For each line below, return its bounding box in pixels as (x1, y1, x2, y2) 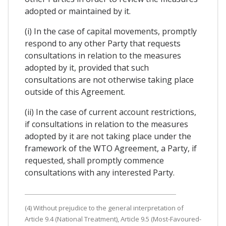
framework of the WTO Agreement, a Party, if (25, 142, 197, 154)
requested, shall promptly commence (25, 154, 164, 166)
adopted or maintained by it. (25, 5, 131, 17)
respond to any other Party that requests (25, 37, 181, 49)
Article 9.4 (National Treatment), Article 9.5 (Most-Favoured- (25, 214, 201, 223)
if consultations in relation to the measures (25, 118, 188, 130)
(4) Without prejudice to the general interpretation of (25, 203, 184, 212)
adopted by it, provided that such (25, 62, 149, 73)
